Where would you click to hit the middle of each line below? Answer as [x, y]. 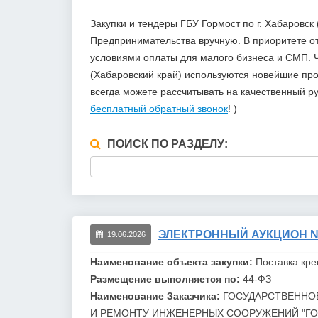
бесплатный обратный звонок [159, 108]
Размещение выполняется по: [166, 279]
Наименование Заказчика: [157, 296]
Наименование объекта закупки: [173, 262]
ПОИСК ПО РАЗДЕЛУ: [166, 143]
